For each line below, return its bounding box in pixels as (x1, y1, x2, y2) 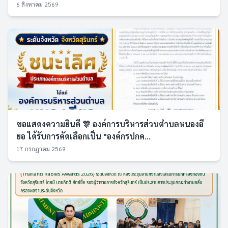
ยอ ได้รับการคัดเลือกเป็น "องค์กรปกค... (16, 131, 151, 141)
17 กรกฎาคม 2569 (16, 145, 66, 153)
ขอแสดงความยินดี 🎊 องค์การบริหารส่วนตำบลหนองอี (16, 119, 204, 129)
